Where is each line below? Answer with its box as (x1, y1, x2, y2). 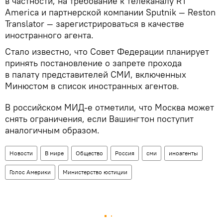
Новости (9, 149, 33, 157)
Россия (115, 149, 134, 157)
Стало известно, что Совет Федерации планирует (5, 45, 209, 57)
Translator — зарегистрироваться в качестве (5, 17, 184, 29)
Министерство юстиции (63, 168, 127, 176)
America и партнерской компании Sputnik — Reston (5, 6, 216, 18)
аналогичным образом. (5, 124, 100, 136)
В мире (45, 149, 64, 157)
